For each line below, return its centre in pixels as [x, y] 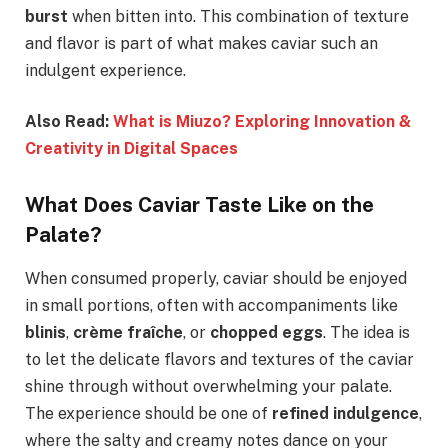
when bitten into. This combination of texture [238, 16]
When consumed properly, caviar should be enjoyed [216, 279]
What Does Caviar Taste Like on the [199, 204]
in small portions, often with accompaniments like [211, 306]
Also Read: [69, 122]
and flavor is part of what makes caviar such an [201, 43]
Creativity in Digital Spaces [131, 149]
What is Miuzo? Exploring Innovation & [262, 122]
